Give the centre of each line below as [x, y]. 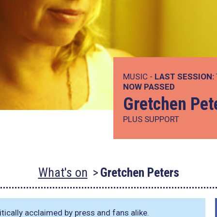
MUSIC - [139, 77]
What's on [63, 172]
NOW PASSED [149, 87]
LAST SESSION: [184, 77]
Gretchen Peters [139, 172]
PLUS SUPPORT [151, 119]
